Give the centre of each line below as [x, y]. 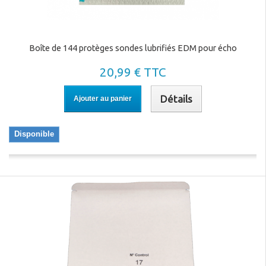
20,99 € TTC [133, 72]
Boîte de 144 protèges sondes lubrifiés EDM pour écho [133, 48]
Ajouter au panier [102, 98]
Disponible [34, 134]
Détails [176, 99]
